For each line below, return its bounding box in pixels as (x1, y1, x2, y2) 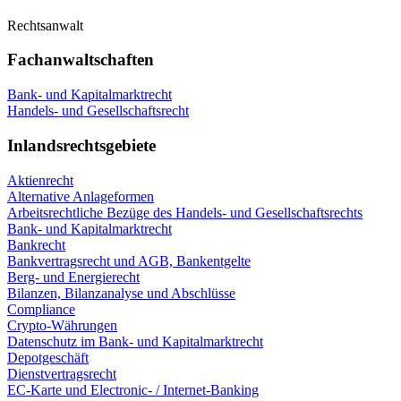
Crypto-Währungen (7, 317, 117, 333)
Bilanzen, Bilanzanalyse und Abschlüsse (7, 285, 235, 301)
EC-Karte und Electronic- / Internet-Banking (7, 381, 259, 397)
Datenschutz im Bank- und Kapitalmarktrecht (7, 333, 263, 349)
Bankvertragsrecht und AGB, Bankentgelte (7, 252, 251, 269)
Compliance (7, 301, 75, 317)
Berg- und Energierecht (7, 269, 140, 285)
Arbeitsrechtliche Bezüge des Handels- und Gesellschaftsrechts (7, 204, 363, 220)
